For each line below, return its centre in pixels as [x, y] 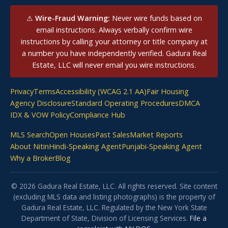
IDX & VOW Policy [40, 115]
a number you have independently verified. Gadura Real [114, 53]
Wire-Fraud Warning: [72, 18]
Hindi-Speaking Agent [85, 147]
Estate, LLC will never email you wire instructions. [114, 65]
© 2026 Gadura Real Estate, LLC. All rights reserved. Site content [114, 186]
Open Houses [72, 135]
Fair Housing [168, 92]
